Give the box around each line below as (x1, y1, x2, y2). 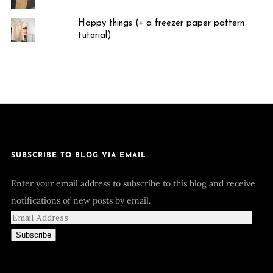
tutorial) (77, 31, 112, 41)
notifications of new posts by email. (10, 195, 151, 207)
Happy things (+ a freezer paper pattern (77, 19, 244, 29)
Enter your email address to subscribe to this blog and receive (10, 178, 255, 190)
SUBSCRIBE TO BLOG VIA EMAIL (10, 152, 146, 160)
